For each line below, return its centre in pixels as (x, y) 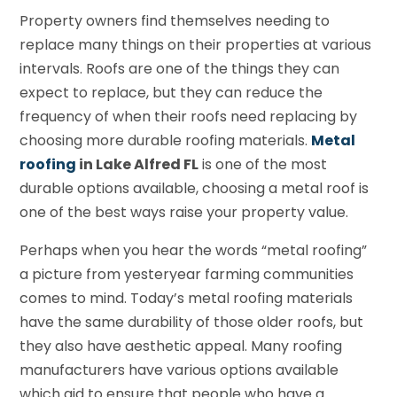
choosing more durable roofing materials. (166, 141)
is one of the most (263, 165)
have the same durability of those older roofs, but (192, 323)
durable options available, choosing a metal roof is (195, 189)
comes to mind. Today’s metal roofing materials (187, 299)
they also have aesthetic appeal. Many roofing (181, 346)
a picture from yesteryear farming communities (187, 275)
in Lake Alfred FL (138, 165)
